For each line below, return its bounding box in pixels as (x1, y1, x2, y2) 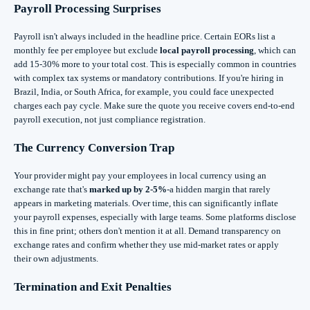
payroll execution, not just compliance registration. (14, 114, 206, 125)
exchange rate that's (14, 184, 89, 195)
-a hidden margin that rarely (167, 184, 271, 195)
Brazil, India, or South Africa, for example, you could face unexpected (14, 86, 274, 98)
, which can (254, 45, 296, 56)
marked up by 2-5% (89, 184, 167, 195)
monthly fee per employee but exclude (14, 45, 160, 56)
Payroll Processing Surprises (14, 2, 161, 16)
